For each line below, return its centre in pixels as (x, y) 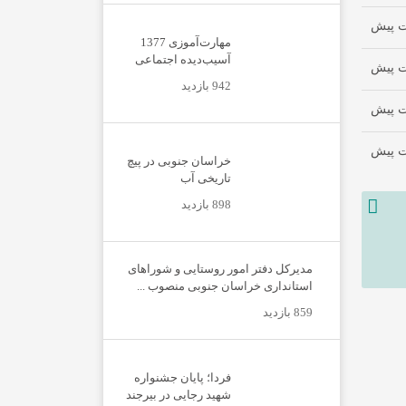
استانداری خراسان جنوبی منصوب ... (225, 286)
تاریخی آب (206, 178)
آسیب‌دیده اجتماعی (183, 59)
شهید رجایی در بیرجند (179, 394)
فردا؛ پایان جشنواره (183, 377)
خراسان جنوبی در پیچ (179, 160)
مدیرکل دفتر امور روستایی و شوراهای (220, 269)
